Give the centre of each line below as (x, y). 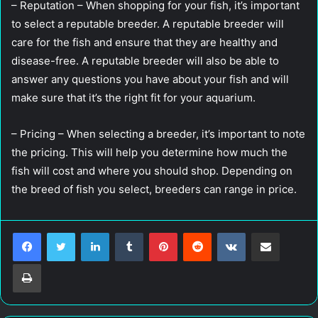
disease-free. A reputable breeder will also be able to (145, 61)
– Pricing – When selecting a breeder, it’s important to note (158, 134)
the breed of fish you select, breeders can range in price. (154, 190)
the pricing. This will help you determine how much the (149, 153)
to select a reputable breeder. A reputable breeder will (148, 24)
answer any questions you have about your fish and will (150, 79)
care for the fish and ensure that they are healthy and (144, 43)
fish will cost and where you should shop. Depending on (152, 171)
